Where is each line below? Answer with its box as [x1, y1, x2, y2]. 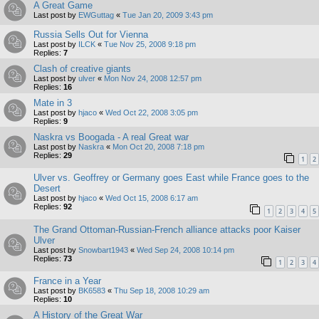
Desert [33, 183, 61, 194]
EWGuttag [78, 10, 114, 19]
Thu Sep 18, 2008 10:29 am [114, 286, 209, 296]
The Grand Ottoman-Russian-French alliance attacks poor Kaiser [33, 224, 300, 235]
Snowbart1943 [78, 245, 128, 254]
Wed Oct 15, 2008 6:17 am [105, 194, 198, 203]
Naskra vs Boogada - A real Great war [33, 131, 189, 142]
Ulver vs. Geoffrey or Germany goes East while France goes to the [33, 172, 309, 184]
